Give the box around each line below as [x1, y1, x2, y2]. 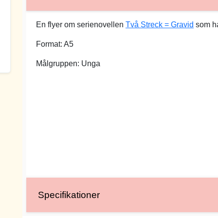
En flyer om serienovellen [36, 20, 126, 29]
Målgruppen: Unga [36, 59, 100, 68]
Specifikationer [38, 190, 100, 200]
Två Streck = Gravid [126, 20, 194, 29]
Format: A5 [36, 40, 73, 48]
